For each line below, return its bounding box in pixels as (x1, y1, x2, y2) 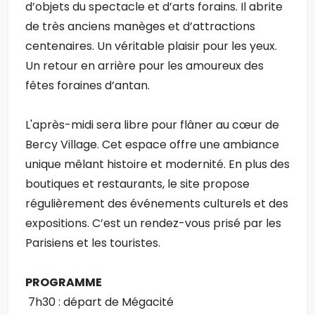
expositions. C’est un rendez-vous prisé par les (25, 215, 281, 232)
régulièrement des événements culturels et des (25, 195, 288, 212)
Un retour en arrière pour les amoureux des (25, 58, 264, 75)
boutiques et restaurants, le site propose (25, 176, 250, 193)
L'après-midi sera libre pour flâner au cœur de (25, 117, 279, 134)
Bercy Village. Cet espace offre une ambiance (25, 136, 279, 153)
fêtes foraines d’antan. (25, 77, 150, 94)
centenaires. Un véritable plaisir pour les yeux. (25, 38, 277, 55)
